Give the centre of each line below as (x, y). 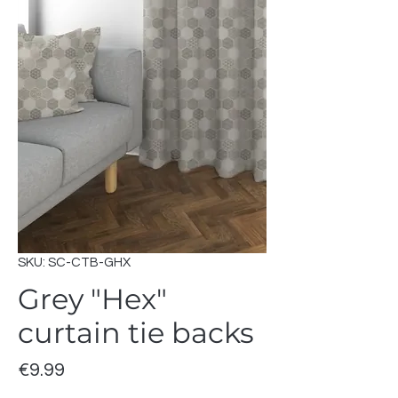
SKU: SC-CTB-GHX (74, 263)
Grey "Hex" (92, 299)
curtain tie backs (136, 333)
